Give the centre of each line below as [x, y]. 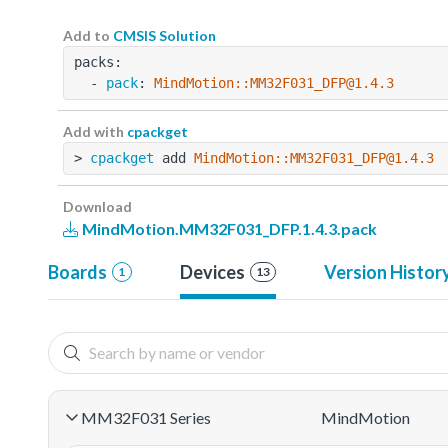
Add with [95, 131]
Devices [212, 271]
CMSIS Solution [164, 35]
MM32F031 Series [146, 417]
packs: [98, 61]
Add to [88, 35]
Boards [77, 271]
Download [97, 206]
